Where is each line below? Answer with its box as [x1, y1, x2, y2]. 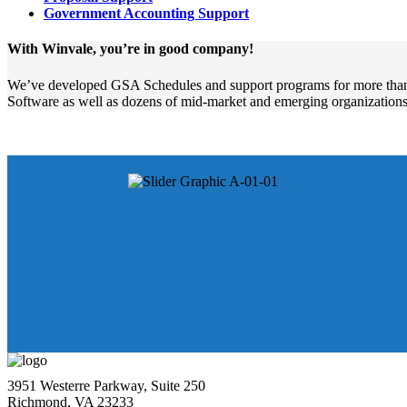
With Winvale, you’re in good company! [7, 41, 253, 57]
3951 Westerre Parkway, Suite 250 [7, 378, 205, 394]
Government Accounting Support [44, 5, 249, 21]
